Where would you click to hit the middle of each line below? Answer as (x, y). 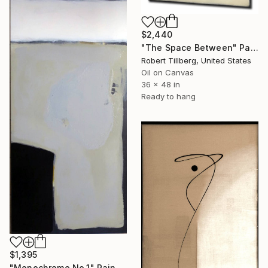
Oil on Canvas (167, 72)
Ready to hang (168, 96)
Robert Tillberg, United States (196, 60)
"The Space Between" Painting (254, 47)
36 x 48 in (161, 84)
